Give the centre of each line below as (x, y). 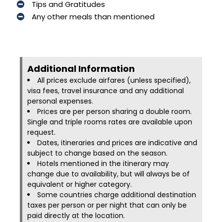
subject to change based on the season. (97, 153)
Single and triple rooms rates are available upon (110, 122)
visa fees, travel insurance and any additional (106, 91)
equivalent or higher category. (80, 184)
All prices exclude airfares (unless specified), (114, 80)
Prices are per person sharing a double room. (114, 111)
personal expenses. (60, 101)
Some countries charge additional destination (117, 195)
